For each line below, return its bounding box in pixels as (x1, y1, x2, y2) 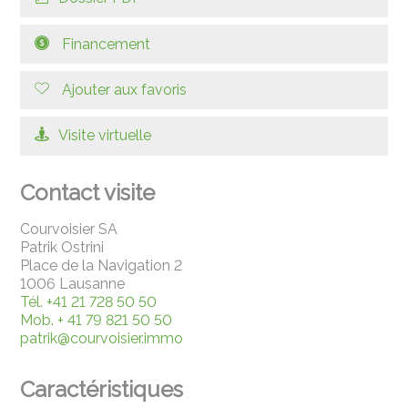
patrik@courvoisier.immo (20, 329, 184, 347)
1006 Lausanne (20, 274, 126, 292)
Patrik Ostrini (20, 238, 105, 256)
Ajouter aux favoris (62, 80, 188, 98)
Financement (62, 35, 151, 53)
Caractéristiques (20, 375, 184, 403)
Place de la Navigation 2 (20, 256, 183, 274)
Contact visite (20, 178, 156, 206)
